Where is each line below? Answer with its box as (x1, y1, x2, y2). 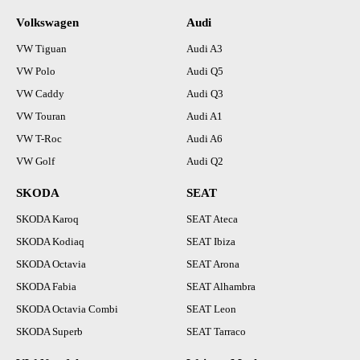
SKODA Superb (16, 325, 83, 338)
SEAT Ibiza (186, 235, 235, 248)
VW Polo (16, 65, 55, 78)
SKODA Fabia (16, 280, 76, 293)
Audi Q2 (186, 155, 223, 168)
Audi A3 (186, 43, 223, 55)
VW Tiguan (16, 43, 67, 55)
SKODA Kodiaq (16, 235, 84, 248)
